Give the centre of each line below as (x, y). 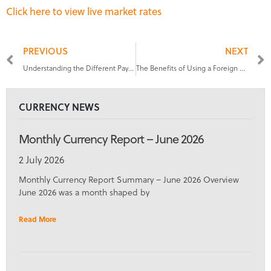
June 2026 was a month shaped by (84, 192)
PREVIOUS (45, 51)
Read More (38, 219)
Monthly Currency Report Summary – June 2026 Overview (129, 179)
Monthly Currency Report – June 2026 (111, 138)
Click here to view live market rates (84, 11)
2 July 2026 (41, 159)
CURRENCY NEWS (59, 106)
